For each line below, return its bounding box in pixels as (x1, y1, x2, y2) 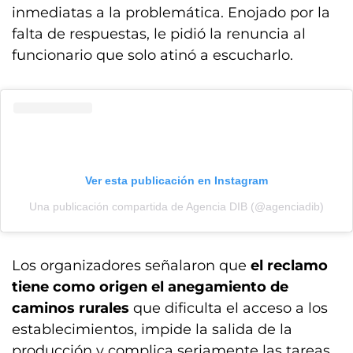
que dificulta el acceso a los (133, 299, 328, 317)
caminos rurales (12, 299, 133, 317)
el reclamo (251, 257, 328, 274)
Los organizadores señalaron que (12, 257, 251, 274)
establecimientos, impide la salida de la (12, 321, 292, 338)
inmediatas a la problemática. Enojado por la (12, 4, 330, 21)
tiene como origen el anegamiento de (12, 278, 288, 295)
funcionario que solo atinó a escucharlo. (12, 46, 293, 64)
